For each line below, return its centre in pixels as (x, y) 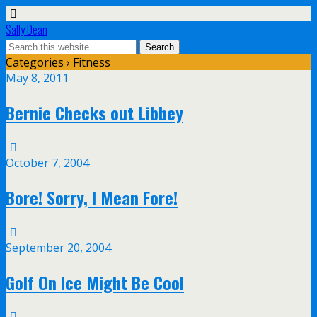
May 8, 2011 (37, 78)
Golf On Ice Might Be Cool (95, 282)
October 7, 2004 (47, 162)
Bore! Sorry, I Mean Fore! (92, 197)
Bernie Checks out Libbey (94, 112)
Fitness (90, 62)
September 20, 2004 (58, 247)
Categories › (38, 62)
